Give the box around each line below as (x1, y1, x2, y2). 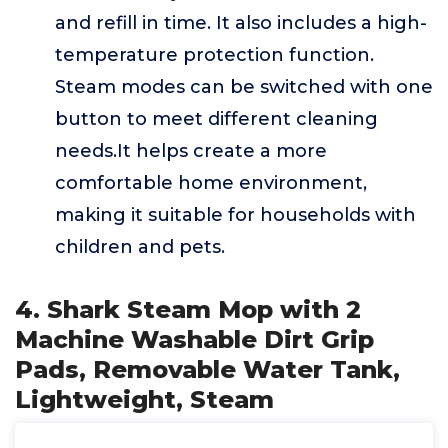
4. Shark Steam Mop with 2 (15, 295, 361, 324)
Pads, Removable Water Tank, (15, 355, 400, 384)
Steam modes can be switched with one (55, 76, 433, 98)
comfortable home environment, (55, 172, 367, 194)
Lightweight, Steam (15, 385, 274, 414)
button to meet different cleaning (55, 108, 378, 130)
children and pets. (55, 236, 225, 258)
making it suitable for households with (55, 204, 416, 226)
